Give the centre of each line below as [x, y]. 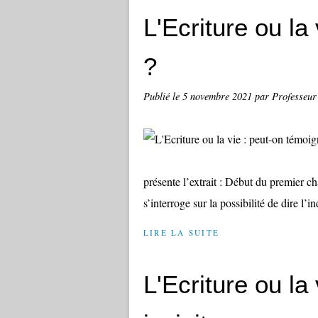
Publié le [163, 96]
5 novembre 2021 [219, 96]
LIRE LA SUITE [182, 232]
